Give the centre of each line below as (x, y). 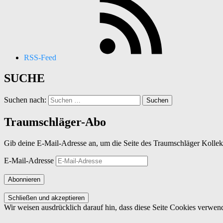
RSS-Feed (40, 57)
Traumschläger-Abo (55, 122)
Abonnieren (24, 180)
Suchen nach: (25, 100)
